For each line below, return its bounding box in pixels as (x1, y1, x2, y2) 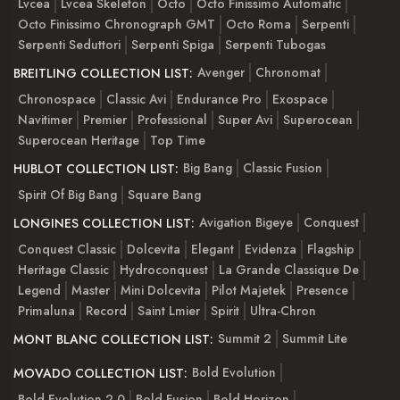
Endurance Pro (177, 90, 262, 109)
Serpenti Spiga (131, 36, 214, 54)
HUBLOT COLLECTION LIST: (13, 160, 179, 179)
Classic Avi (106, 90, 166, 109)
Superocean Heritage (18, 131, 139, 150)
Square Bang (128, 186, 201, 204)
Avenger (197, 62, 245, 81)
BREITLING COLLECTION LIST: (13, 64, 193, 83)
